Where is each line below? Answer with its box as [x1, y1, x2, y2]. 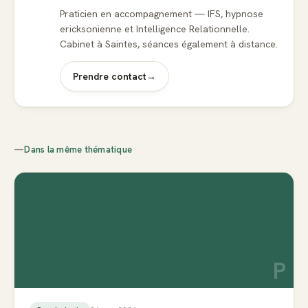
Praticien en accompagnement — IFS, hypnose [60, 8, 263, 21]
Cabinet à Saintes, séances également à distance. [60, 38, 278, 51]
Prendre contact [73, 70, 146, 83]
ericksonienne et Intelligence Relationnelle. [60, 23, 250, 36]
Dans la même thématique [24, 144, 133, 156]
